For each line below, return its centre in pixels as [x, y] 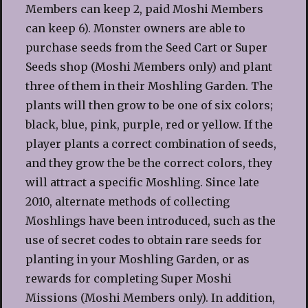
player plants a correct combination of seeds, [151, 143]
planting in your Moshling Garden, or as [137, 259]
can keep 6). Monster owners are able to [135, 28]
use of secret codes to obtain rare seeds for [143, 240]
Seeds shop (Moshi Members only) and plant [148, 66]
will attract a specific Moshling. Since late [142, 182]
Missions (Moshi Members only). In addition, [150, 297]
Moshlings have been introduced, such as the [150, 220]
